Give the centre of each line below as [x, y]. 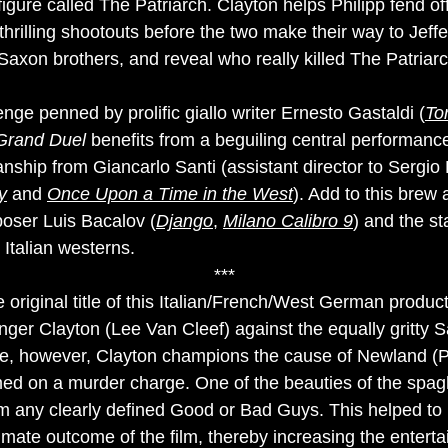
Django [184, 221]
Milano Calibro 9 [288, 221]
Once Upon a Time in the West [170, 194]
